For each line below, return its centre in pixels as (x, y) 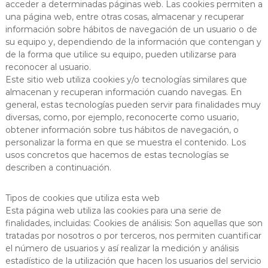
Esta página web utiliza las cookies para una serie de (113, 210)
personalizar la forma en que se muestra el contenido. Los (125, 142)
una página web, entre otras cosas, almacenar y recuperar (124, 16)
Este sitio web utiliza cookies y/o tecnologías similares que (126, 79)
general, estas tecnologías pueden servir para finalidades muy (133, 104)
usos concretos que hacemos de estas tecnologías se (117, 155)
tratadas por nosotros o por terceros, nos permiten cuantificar (133, 235)
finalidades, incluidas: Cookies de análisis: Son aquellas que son (134, 223)
